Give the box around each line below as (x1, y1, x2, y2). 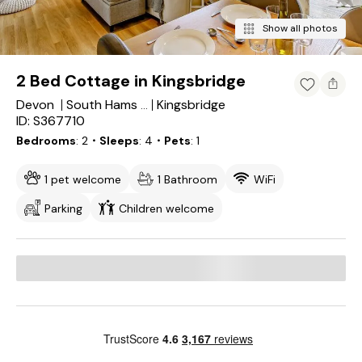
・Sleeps (88, 133, 139, 148)
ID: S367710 (16, 112, 85, 129)
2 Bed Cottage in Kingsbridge (16, 70, 246, 91)
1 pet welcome (44, 172, 121, 187)
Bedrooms (16, 133, 76, 148)
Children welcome (119, 201, 214, 216)
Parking (44, 201, 82, 216)
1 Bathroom (158, 172, 217, 187)
